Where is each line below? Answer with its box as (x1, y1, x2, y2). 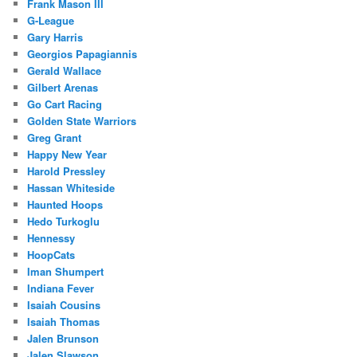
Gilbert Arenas (27, 79, 99, 95)
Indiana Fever (27, 280, 95, 296)
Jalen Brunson (27, 330, 100, 346)
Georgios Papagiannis (27, 45, 138, 61)
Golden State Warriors (27, 112, 137, 128)
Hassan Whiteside (27, 179, 116, 195)
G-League (27, 12, 75, 28)
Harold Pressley (27, 163, 106, 178)
